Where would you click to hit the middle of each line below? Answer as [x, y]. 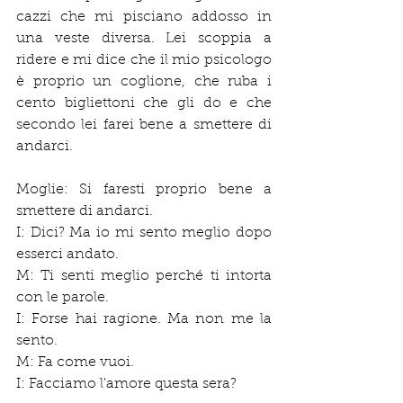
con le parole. [63, 297]
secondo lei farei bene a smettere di [144, 125]
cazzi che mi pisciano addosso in [144, 17]
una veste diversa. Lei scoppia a [144, 38]
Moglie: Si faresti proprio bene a [144, 189]
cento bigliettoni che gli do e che [144, 103]
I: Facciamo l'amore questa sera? [126, 384]
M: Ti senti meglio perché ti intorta [144, 276]
